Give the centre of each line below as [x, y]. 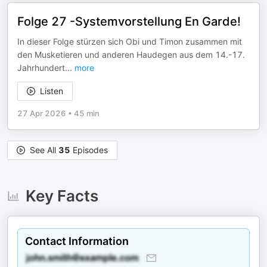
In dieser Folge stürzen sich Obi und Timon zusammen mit [130, 41]
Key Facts [62, 196]
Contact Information [77, 241]
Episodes [89, 150]
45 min [87, 113]
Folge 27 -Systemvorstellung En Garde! [129, 21]
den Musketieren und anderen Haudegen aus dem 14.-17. [131, 55]
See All [44, 150]
